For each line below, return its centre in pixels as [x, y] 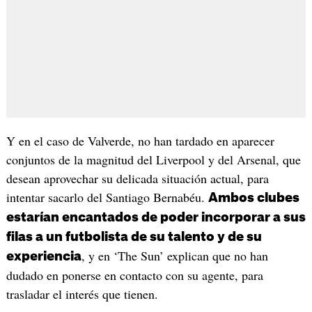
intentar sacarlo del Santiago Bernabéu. [107, 197]
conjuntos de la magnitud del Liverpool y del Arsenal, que [153, 159]
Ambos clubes [253, 197]
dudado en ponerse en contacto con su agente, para [134, 275]
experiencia [44, 256]
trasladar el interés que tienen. [82, 294]
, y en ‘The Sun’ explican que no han [174, 255]
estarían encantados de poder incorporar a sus [156, 217]
